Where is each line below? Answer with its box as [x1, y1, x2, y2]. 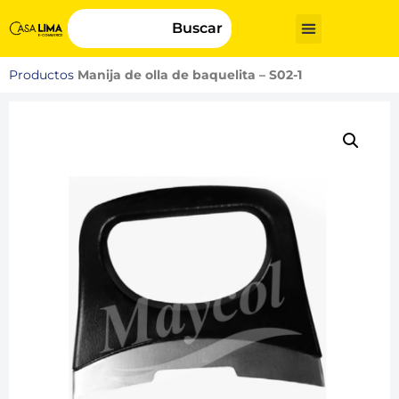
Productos [9, 68, 74, 82]
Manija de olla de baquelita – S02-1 [77, 68, 302, 82]
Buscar [171, 20, 223, 37]
